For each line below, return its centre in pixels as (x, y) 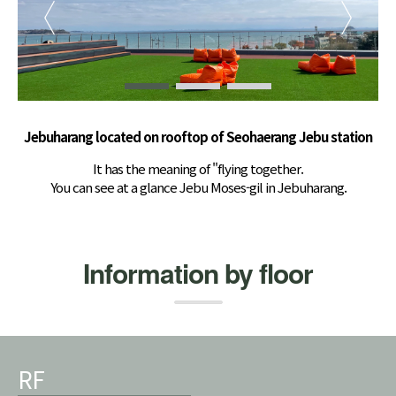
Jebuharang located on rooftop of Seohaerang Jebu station (198, 137)
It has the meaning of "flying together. (198, 169)
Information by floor (198, 273)
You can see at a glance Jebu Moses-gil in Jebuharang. (198, 187)
